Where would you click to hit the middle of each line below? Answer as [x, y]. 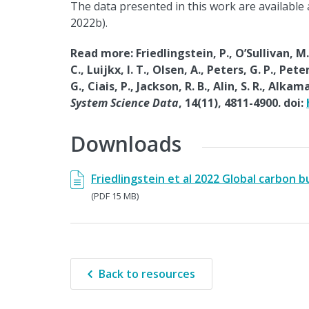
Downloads [126, 143]
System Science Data [124, 102]
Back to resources [147, 273]
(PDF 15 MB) [115, 196]
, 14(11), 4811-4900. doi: [242, 102]
